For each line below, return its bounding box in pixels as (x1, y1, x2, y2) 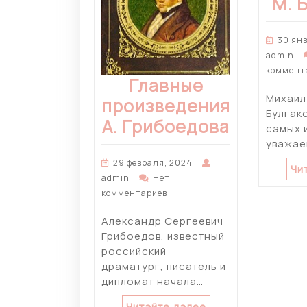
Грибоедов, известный (101, 229, 225, 244)
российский (101, 244, 167, 259)
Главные (128, 73, 204, 98)
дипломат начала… (101, 274, 204, 289)
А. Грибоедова (102, 114, 230, 139)
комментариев (101, 187, 167, 199)
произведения (101, 94, 230, 119)
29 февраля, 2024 (113, 157, 193, 169)
